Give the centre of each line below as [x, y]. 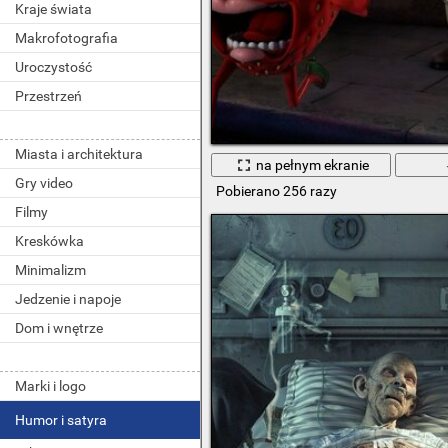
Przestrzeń [48, 96]
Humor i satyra [61, 420]
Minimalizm [50, 270]
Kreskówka [49, 241]
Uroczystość [53, 67]
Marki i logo [50, 386]
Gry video [44, 183]
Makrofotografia [66, 38]
